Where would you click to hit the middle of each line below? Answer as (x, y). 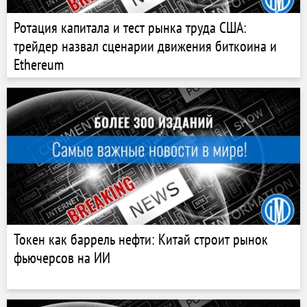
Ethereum (39, 64)
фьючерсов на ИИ (62, 258)
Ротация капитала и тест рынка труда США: (130, 27)
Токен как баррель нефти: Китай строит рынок (141, 239)
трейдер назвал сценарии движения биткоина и (145, 46)
